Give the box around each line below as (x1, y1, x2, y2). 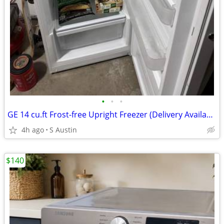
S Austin (49, 125, 77, 134)
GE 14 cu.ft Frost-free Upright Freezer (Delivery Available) (206, 109, 213, 120)
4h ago (21, 125, 44, 134)
